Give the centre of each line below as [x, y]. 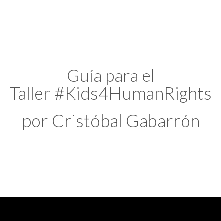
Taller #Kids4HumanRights [110, 93]
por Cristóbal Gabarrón [110, 121]
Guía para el [110, 75]
